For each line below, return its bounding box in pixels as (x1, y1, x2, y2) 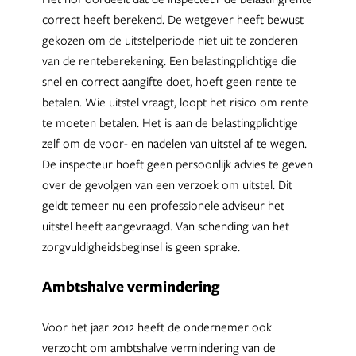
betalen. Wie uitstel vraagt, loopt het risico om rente (41, 93, 308, 110)
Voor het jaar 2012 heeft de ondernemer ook (41, 318, 272, 335)
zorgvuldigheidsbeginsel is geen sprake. (41, 238, 240, 254)
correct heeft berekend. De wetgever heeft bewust (41, 10, 304, 27)
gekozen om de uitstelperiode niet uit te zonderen (41, 31, 298, 48)
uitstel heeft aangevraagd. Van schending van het (41, 217, 289, 234)
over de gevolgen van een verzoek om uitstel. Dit (41, 176, 292, 192)
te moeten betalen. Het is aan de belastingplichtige (41, 114, 298, 130)
